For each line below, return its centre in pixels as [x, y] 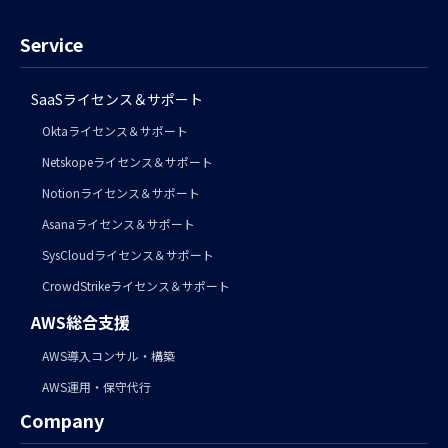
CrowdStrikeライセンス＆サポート [136, 285]
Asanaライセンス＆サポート [119, 223]
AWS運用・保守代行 [97, 386]
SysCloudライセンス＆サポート [128, 254]
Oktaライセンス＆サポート [115, 130]
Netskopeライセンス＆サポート [128, 161]
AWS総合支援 [81, 321]
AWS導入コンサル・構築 [109, 355]
